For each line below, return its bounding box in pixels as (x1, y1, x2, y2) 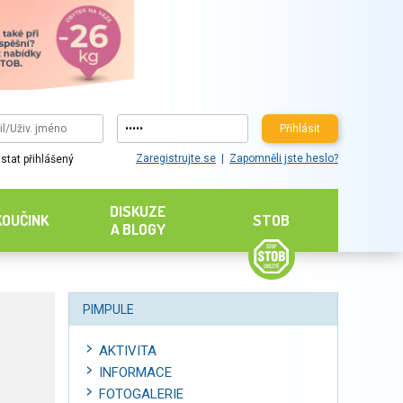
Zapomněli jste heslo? (228, 152, 338, 166)
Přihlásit (279, 121, 320, 135)
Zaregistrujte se (135, 152, 216, 166)
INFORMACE (99, 364, 172, 381)
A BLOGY (110, 219, 166, 238)
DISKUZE (110, 201, 166, 220)
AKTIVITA (99, 343, 157, 359)
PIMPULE (83, 302, 134, 317)
